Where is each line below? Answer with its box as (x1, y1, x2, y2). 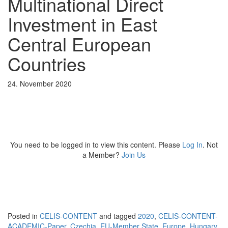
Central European (8, 31, 151, 57)
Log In (182, 139, 203, 150)
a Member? (82, 150, 122, 160)
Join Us (122, 150, 146, 160)
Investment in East (8, 11, 157, 37)
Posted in (8, 211, 40, 221)
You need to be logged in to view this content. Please (10, 139, 182, 150)
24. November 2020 (8, 78, 72, 89)
